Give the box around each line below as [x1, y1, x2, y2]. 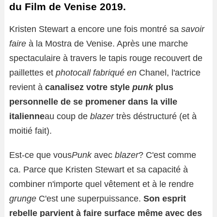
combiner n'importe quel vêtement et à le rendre [9, 179, 194, 189]
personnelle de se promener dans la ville [9, 97, 177, 107]
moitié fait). [9, 126, 52, 136]
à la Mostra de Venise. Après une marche [26, 39, 188, 49]
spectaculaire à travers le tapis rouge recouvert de [9, 53, 202, 63]
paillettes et [9, 68, 56, 78]
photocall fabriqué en [56, 68, 139, 78]
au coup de [45, 111, 90, 122]
